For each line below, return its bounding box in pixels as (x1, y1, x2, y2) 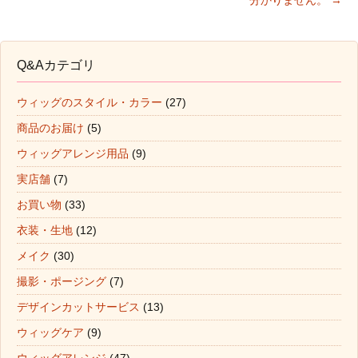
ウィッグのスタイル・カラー (17, 96, 162, 109)
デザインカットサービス (17, 300, 140, 314)
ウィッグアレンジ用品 (17, 147, 129, 161)
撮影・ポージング (17, 275, 106, 288)
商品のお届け (17, 121, 84, 135)
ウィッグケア (17, 326, 84, 340)
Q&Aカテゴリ (17, 58, 95, 73)
